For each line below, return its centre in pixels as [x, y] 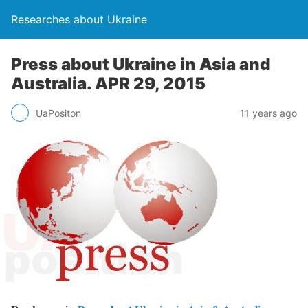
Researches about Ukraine [79, 19]
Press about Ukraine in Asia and [141, 64]
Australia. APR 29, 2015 [108, 84]
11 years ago [268, 113]
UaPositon [58, 113]
